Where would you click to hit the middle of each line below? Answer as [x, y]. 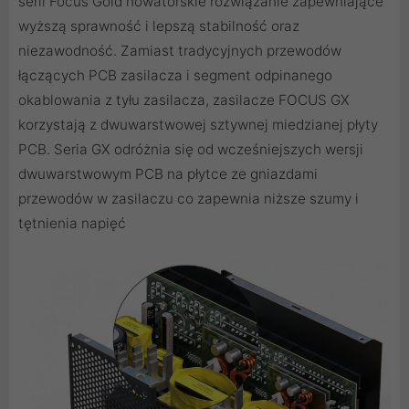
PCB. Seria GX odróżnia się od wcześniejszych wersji [191, 150]
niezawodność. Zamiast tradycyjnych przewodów [180, 51]
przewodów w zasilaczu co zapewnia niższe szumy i [189, 199]
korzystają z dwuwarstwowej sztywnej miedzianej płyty [198, 125]
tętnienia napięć [72, 224]
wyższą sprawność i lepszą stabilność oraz [159, 26]
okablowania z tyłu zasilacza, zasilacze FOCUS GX [184, 100]
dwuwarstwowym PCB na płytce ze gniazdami [168, 174]
